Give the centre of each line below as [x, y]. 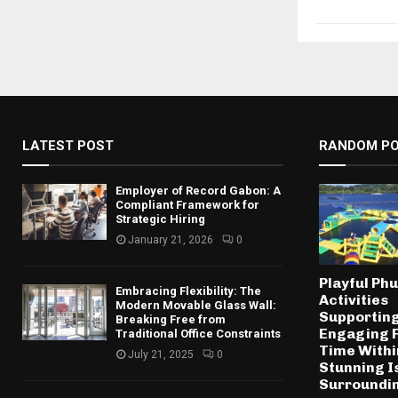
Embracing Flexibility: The [188, 291]
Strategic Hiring [160, 219]
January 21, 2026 [171, 239]
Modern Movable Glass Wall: [196, 305]
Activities [353, 300]
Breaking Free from [171, 319]
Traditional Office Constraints [198, 333]
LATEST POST [68, 145]
